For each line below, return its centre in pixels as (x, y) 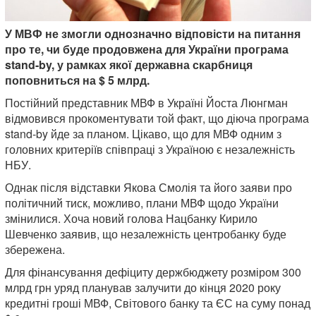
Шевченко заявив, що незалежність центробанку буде (146, 233)
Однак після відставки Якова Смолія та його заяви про (148, 187)
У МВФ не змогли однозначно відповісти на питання (153, 33)
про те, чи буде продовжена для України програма (147, 49)
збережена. (35, 249)
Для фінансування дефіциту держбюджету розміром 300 (153, 272)
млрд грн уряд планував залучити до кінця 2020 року (143, 287)
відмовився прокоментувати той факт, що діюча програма (157, 118)
